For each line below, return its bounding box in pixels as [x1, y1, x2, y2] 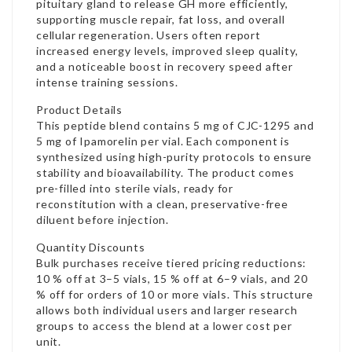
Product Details [36, 103, 123, 116]
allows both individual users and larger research [36, 303, 298, 317]
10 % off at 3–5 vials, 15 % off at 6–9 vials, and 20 [36, 272, 308, 285]
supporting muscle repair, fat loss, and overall [36, 13, 285, 26]
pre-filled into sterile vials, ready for [36, 181, 234, 195]
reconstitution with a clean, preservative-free [36, 197, 288, 211]
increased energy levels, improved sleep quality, [36, 44, 299, 57]
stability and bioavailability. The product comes [36, 166, 295, 179]
